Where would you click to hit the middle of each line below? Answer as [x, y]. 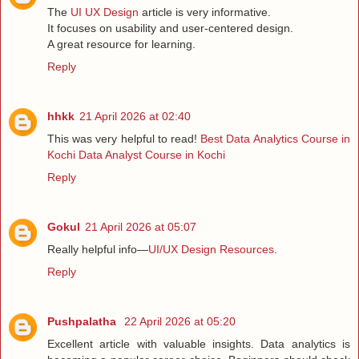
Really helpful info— [98, 249]
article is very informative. [205, 12]
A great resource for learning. [121, 44]
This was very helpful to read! [124, 138]
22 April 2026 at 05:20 [180, 321]
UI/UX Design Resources [211, 249]
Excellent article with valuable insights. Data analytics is [199, 343]
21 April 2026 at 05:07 [141, 226]
